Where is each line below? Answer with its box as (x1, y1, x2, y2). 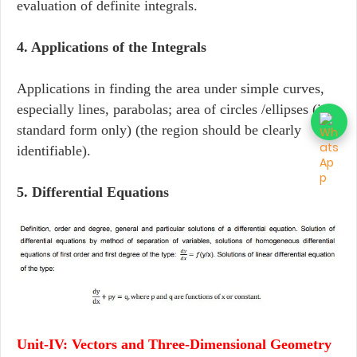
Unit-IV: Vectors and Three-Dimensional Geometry (17, 336, 331, 353)
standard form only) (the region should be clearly (17, 121, 301, 138)
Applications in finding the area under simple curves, (17, 80, 324, 96)
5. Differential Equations (17, 183, 169, 200)
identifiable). (17, 142, 91, 159)
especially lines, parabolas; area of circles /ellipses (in (17, 100, 328, 117)
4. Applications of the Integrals (17, 38, 206, 55)
